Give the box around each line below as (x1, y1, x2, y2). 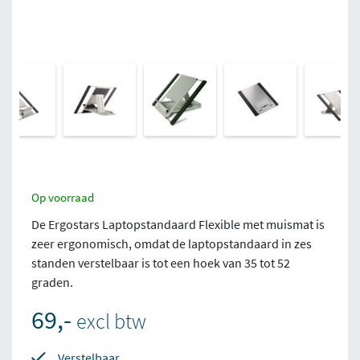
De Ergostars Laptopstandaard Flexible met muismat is (31, 216, 325, 232)
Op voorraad (31, 190, 94, 205)
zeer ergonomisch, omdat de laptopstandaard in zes (31, 235, 312, 252)
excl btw (76, 309, 146, 334)
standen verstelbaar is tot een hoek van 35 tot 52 (31, 255, 290, 271)
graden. (31, 274, 73, 290)
